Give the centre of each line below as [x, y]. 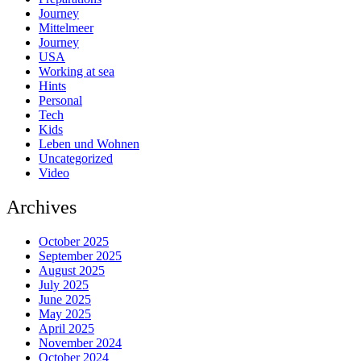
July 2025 [64, 284]
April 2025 [66, 328]
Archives [41, 207]
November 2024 [80, 342]
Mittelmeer [66, 28]
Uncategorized [76, 159]
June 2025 [65, 299]
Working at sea [77, 72]
